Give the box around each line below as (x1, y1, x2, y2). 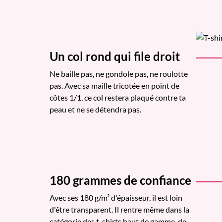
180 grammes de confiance (50, 172, 191, 187)
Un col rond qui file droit (50, 49, 180, 63)
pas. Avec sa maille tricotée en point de (50, 80, 179, 90)
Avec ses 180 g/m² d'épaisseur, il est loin (50, 192, 182, 202)
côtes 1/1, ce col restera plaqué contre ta (50, 92, 186, 102)
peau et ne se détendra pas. (50, 104, 141, 114)
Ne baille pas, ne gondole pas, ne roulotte (50, 68, 188, 78)
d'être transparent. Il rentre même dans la (50, 204, 189, 214)
